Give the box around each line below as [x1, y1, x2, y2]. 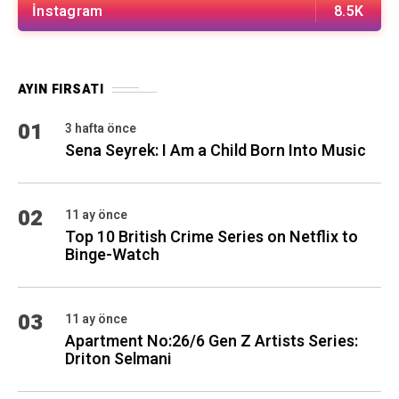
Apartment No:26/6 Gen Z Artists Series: [65, 330, 358, 354]
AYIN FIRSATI [18, 80, 103, 99]
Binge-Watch [65, 243, 159, 267]
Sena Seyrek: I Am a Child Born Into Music [65, 139, 366, 163]
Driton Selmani [65, 347, 172, 371]
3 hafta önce [65, 119, 136, 138]
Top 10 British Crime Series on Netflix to [65, 225, 358, 249]
